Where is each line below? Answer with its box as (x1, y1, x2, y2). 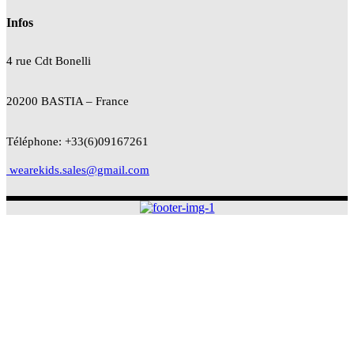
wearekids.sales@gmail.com (6, 163, 149, 176)
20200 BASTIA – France (6, 94, 129, 107)
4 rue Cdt (6, 54, 55, 67)
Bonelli (55, 54, 91, 67)
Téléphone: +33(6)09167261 (6, 134, 149, 148)
